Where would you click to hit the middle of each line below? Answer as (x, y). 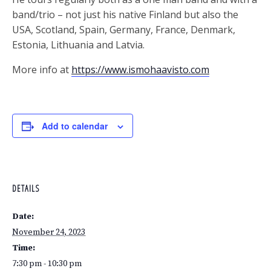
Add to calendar (75, 126)
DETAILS (26, 188)
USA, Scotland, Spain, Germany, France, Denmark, (124, 29)
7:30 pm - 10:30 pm (47, 263)
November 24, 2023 (49, 232)
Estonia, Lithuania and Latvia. (78, 44)
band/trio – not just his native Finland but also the (125, 14)
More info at (42, 69)
